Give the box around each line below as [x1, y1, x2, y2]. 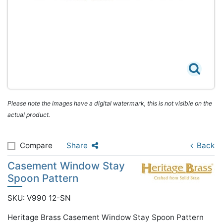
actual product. [7, 111, 50, 118]
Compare [20, 141, 53, 150]
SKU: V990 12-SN [7, 193, 71, 203]
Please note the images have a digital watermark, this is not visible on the [7, 100, 212, 107]
